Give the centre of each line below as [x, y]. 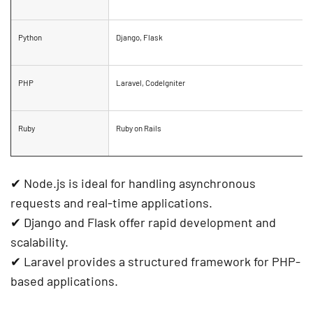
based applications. [64, 281]
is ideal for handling [122, 183]
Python [30, 37]
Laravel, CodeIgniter [151, 83]
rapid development [201, 223]
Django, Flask [139, 37]
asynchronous [217, 183]
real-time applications [148, 203]
